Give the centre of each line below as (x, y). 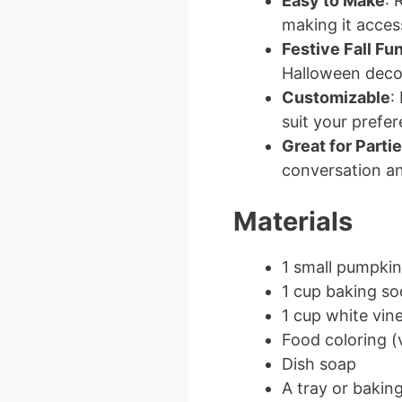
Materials (293, 221)
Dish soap (319, 363)
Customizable (336, 97)
